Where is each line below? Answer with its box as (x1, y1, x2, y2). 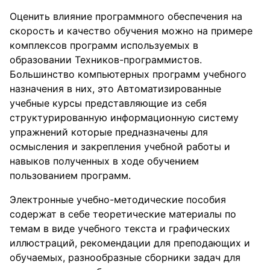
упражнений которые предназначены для (10, 126, 208, 138)
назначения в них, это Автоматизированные (10, 83, 221, 95)
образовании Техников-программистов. (10, 54, 202, 66)
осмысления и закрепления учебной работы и (10, 140, 230, 152)
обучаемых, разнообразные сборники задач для (10, 251, 240, 263)
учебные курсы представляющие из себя (10, 97, 207, 109)
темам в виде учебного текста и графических (10, 222, 230, 234)
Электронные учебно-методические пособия (10, 193, 226, 206)
